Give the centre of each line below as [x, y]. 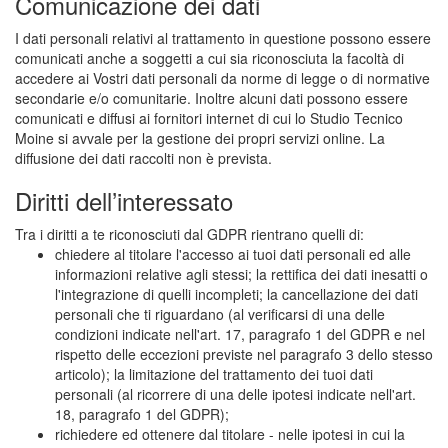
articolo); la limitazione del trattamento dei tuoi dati [214, 374]
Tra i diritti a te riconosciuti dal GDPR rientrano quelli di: [189, 234]
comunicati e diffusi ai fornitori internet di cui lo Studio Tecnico [209, 118]
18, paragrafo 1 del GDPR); [142, 414]
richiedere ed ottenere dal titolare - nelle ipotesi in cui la [230, 434]
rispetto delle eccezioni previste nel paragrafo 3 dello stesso [244, 354]
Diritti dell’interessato [124, 200]
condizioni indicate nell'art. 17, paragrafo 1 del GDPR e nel [240, 334]
